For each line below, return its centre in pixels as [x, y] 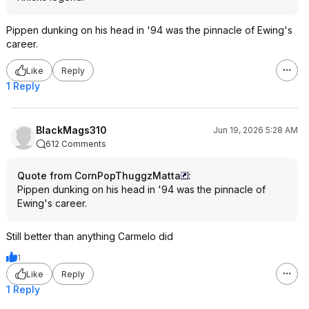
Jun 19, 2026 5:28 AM [256, 130]
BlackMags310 [71, 130]
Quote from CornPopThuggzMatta [99, 176]
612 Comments [76, 144]
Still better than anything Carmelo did [90, 236]
